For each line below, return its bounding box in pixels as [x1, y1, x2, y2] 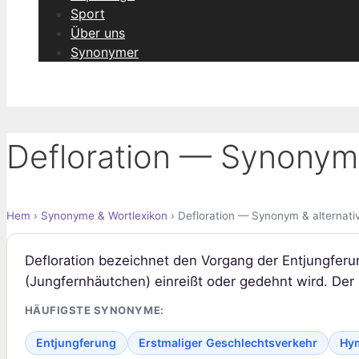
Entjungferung [35, 336, 116, 350]
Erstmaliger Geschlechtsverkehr [138, 336, 317, 350]
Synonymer [71, 44, 139, 60]
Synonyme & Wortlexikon [41, 209, 167, 223]
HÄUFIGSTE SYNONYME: [24, 304, 164, 317]
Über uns [71, 25, 125, 41]
